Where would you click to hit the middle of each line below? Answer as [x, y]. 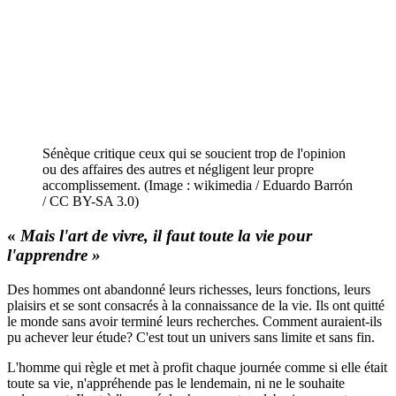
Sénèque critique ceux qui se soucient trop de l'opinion [194, 154]
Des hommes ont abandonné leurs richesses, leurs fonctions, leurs [189, 289]
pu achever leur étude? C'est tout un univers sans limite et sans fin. [193, 337]
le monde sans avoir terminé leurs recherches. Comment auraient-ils [194, 321]
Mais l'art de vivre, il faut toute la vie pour [164, 235]
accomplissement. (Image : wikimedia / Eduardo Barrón [198, 186]
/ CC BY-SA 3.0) [91, 202]
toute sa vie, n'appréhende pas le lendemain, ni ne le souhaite [176, 383]
